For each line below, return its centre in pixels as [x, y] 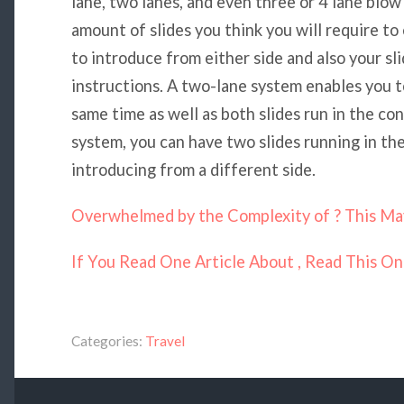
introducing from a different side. [193, 169]
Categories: [106, 340]
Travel [165, 340]
